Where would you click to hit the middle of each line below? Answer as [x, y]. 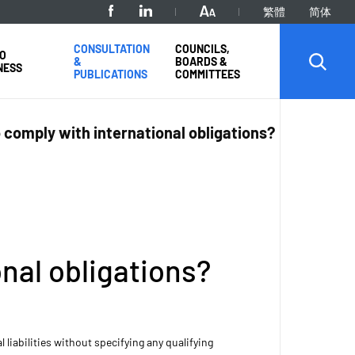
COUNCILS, [203, 48]
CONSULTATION [111, 48]
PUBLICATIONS [110, 74]
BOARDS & [202, 61]
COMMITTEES [208, 74]
